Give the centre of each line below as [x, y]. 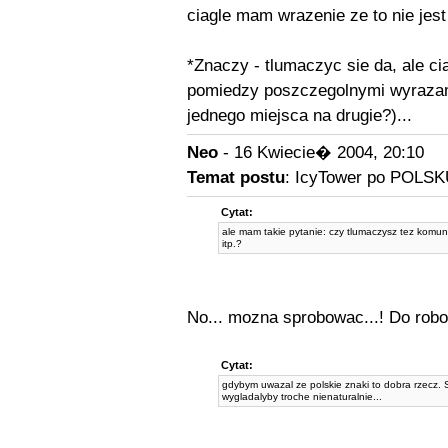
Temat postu [235, 177]
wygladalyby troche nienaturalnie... [302, 396]
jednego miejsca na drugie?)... [299, 115]
